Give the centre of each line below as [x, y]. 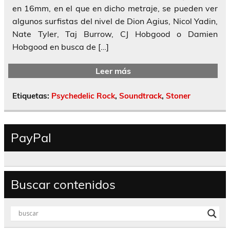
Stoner [178, 96]
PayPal [31, 137]
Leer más [113, 71]
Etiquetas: [32, 96]
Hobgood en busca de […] [61, 47]
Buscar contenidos [63, 184]
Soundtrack [140, 96]
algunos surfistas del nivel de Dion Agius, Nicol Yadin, [115, 21]
